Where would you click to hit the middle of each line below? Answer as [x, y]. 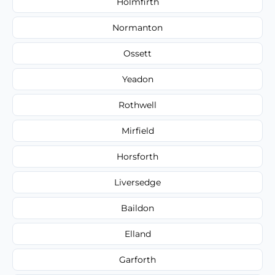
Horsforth [137, 156]
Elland [137, 234]
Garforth [137, 259]
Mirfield [137, 130]
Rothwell [137, 105]
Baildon [137, 208]
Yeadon [137, 79]
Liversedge [137, 182]
